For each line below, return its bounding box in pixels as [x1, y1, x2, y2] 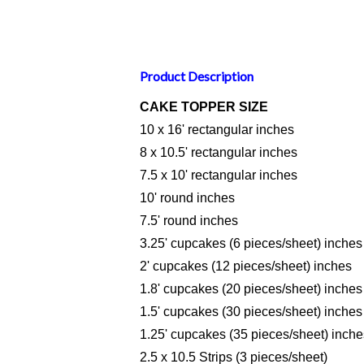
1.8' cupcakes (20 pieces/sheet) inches [140, 281, 362, 296]
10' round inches [140, 190, 235, 205]
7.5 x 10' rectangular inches [140, 167, 297, 182]
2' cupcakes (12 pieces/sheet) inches [140, 258, 352, 273]
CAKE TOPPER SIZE [140, 99, 268, 114]
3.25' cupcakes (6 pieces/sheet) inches [140, 236, 362, 250]
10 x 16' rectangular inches [140, 122, 294, 136]
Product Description [140, 67, 253, 84]
